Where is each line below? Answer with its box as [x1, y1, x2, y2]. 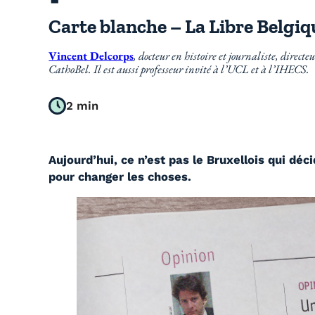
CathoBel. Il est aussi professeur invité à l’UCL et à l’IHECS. [49, 61, 310, 77]
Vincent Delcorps [49, 48, 134, 64]
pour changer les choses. [49, 169, 192, 184]
